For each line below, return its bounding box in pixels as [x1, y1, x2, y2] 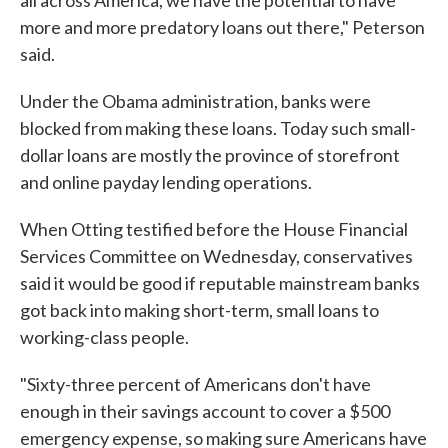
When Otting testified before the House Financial [20, 218, 408, 240]
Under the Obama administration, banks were [20, 90, 371, 112]
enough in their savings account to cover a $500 [20, 400, 390, 422]
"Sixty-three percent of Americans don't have [20, 373, 371, 395]
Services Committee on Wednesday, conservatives [20, 245, 413, 267]
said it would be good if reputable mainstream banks [20, 272, 420, 294]
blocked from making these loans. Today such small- [20, 117, 416, 139]
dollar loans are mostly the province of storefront [20, 144, 400, 166]
